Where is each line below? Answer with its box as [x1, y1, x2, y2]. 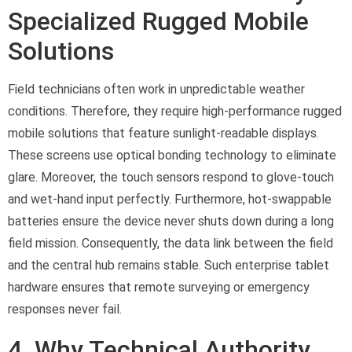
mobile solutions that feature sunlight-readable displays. [8, 125, 319, 141]
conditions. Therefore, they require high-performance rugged [8, 103, 342, 119]
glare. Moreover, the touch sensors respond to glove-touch [8, 169, 334, 185]
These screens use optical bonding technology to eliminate [8, 147, 336, 163]
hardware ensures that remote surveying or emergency [8, 279, 310, 295]
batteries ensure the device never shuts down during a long [8, 213, 334, 229]
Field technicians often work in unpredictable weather [8, 81, 305, 97]
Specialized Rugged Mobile [8, 5, 309, 36]
